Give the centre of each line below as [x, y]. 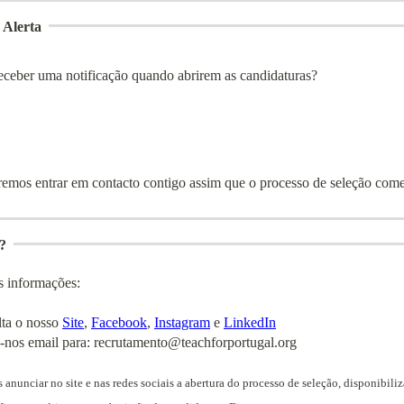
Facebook [119, 322]
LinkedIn [250, 322]
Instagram [182, 322]
